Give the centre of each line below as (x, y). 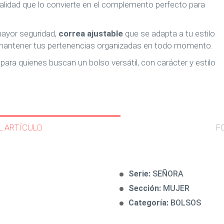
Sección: (146, 188)
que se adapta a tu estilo (169, 33)
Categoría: (149, 203)
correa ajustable (91, 33)
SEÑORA (168, 174)
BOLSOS (186, 203)
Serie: (140, 174)
